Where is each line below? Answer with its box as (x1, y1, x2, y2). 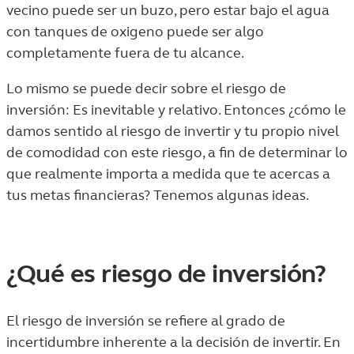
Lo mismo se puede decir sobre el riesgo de (6, 80, 286, 97)
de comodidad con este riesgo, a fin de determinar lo (6, 144, 348, 161)
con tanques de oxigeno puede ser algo (6, 23, 264, 40)
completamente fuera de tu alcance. (6, 44, 244, 62)
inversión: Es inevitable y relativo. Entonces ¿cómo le (6, 101, 346, 119)
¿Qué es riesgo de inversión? (6, 258, 332, 289)
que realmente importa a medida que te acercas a (6, 165, 330, 183)
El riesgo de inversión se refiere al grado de (6, 312, 285, 330)
